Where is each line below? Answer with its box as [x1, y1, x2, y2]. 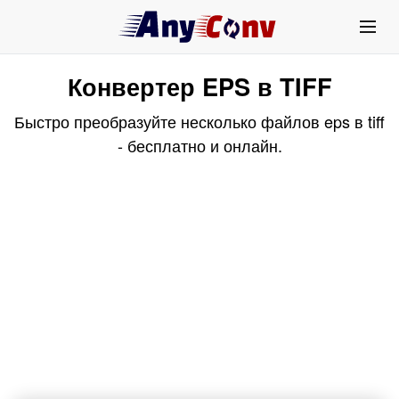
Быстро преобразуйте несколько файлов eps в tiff [14, 110, 385, 133]
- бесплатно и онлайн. [117, 134, 282, 157]
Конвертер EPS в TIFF [67, 69, 332, 103]
